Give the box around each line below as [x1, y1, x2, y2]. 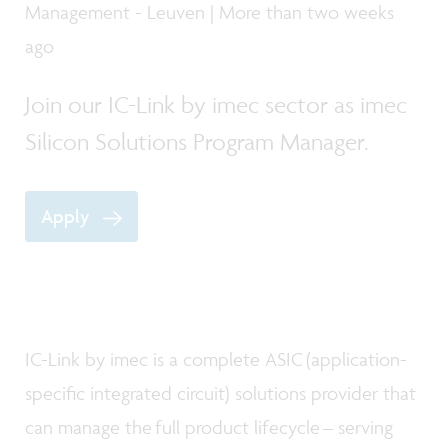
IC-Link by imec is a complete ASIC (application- [25, 346, 407, 371]
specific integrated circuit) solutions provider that [25, 380, 416, 405]
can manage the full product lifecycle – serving [25, 414, 393, 439]
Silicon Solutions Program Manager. [25, 127, 369, 157]
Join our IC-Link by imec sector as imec [25, 90, 407, 120]
